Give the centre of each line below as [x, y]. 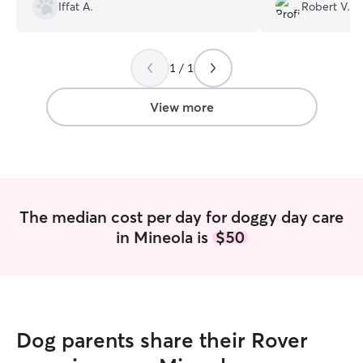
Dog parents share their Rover [162, 340]
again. [47, 16]
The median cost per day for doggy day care [181, 217]
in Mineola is [164, 237]
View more [181, 107]
